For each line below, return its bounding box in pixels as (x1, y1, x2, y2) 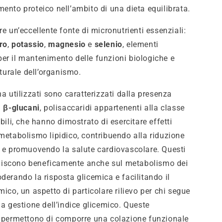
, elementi (122, 39, 159, 49)
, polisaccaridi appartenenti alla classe (39, 103, 185, 112)
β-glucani (3, 103, 40, 112)
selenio (94, 39, 122, 49)
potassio (11, 39, 44, 49)
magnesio (48, 39, 86, 49)
